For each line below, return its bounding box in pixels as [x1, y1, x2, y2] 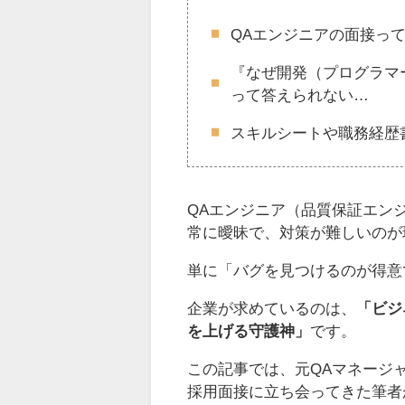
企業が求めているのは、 [187, 300, 356, 316]
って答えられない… [230, 86, 369, 102]
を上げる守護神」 [187, 323, 310, 339]
